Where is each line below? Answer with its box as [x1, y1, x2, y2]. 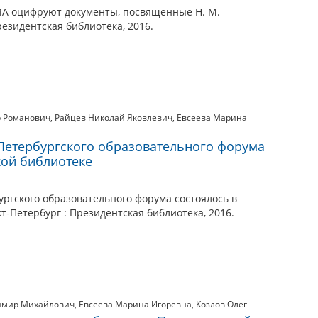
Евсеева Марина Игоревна [79, 298, 192, 310]
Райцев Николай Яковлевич [55, 111, 172, 124]
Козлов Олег [196, 298, 247, 310]
